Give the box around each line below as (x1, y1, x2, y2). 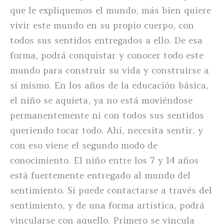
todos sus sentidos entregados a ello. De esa (10, 34, 202, 46)
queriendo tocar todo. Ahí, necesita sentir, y (10, 124, 203, 136)
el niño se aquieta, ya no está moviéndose (10, 94, 192, 106)
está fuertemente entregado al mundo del (10, 169, 190, 181)
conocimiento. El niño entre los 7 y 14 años (10, 154, 198, 166)
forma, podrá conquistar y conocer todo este (10, 49, 203, 61)
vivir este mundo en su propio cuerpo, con (10, 19, 194, 31)
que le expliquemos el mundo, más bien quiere (10, 4, 211, 16)
